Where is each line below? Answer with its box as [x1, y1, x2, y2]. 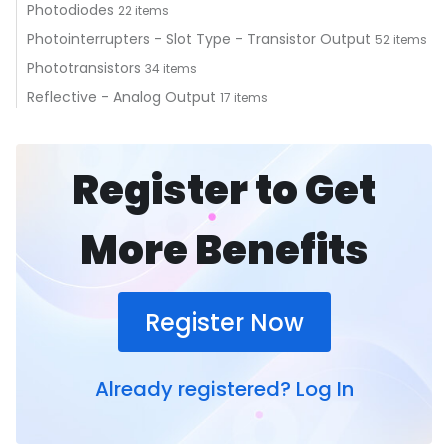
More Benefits [79, 222, 369, 278]
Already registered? [94, 374, 291, 403]
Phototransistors [27, 58, 145, 78]
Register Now [144, 305, 304, 339]
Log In [295, 374, 354, 403]
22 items [118, 2, 169, 19]
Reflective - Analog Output [27, 87, 220, 107]
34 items [145, 60, 197, 77]
